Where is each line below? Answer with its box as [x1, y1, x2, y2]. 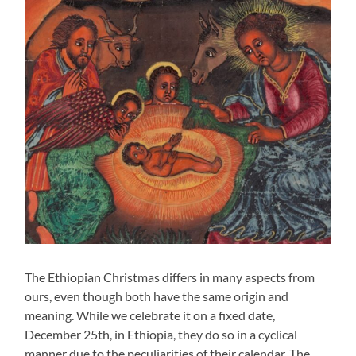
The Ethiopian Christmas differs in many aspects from [25, 269, 315, 284]
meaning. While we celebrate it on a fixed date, [25, 307, 276, 323]
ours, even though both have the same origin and [25, 288, 289, 304]
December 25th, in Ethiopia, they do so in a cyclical [25, 326, 298, 342]
